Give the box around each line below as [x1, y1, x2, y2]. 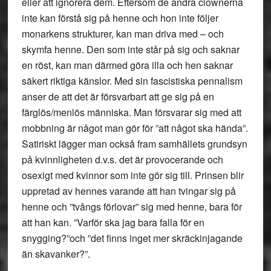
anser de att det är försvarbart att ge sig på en [21, 90, 214, 103]
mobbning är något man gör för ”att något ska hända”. [21, 121, 248, 135]
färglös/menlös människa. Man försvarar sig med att [21, 105, 241, 119]
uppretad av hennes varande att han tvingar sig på [21, 184, 236, 198]
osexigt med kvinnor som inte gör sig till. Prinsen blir [21, 168, 244, 182]
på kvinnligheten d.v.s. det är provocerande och [21, 152, 223, 166]
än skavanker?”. [21, 247, 90, 261]
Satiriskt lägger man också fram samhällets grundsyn [21, 137, 247, 151]
